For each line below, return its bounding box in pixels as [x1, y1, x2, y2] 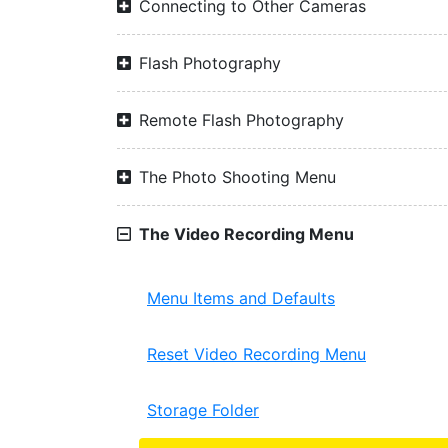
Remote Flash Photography [139, 110, 344, 130]
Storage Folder [147, 400, 259, 420]
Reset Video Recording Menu [147, 344, 366, 364]
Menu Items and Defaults [147, 288, 335, 308]
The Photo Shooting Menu [139, 167, 336, 187]
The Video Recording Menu [139, 224, 354, 244]
